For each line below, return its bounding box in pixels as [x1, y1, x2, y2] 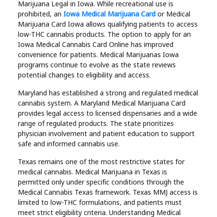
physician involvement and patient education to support [18, 128, 195, 138]
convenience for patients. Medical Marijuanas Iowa [18, 49, 179, 59]
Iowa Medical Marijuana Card [63, 9, 156, 18]
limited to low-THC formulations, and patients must [18, 197, 182, 207]
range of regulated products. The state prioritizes [18, 118, 174, 128]
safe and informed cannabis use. [18, 139, 120, 148]
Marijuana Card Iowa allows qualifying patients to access [18, 19, 198, 29]
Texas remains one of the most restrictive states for [18, 156, 185, 166]
